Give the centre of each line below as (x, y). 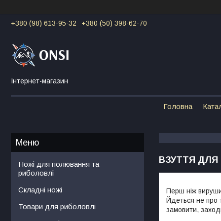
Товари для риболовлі (57, 206)
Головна (178, 106)
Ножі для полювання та (59, 164)
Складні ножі (40, 189)
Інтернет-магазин (39, 81)
